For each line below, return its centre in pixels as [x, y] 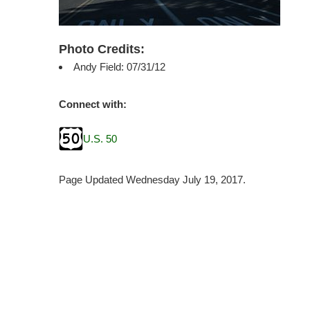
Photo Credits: [102, 49]
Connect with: [93, 104]
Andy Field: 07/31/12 [120, 67]
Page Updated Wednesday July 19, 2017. [153, 180]
